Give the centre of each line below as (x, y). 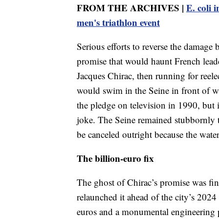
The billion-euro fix (115, 158)
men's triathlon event (118, 22)
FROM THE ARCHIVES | (131, 8)
